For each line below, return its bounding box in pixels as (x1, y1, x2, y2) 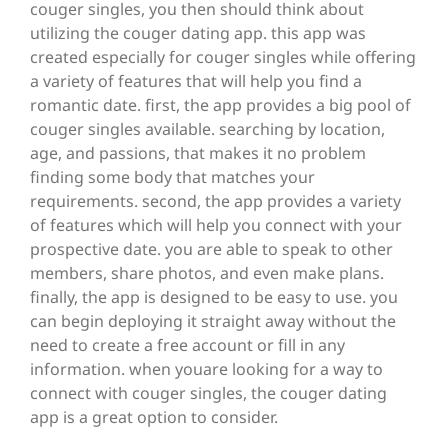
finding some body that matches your (30, 166, 315, 189)
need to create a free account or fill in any (30, 334, 345, 357)
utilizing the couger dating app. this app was (30, 22, 366, 45)
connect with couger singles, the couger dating (30, 382, 387, 405)
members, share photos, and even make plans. (30, 262, 384, 285)
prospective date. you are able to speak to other (30, 238, 393, 261)
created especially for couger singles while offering (30, 46, 416, 69)
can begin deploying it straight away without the (30, 310, 396, 333)
